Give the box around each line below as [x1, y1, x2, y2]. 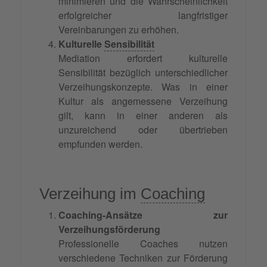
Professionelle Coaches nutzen [58, 237, 228, 251]
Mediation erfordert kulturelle [58, 51, 228, 66]
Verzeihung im [39, 185, 141, 203]
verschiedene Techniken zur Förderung [58, 251, 228, 265]
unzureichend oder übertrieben [58, 123, 228, 137]
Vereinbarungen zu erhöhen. [58, 23, 179, 37]
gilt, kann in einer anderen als [58, 108, 228, 123]
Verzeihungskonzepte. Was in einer [58, 80, 228, 94]
